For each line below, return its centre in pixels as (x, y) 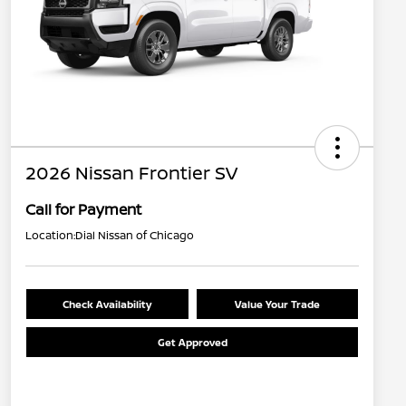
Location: (50, 236)
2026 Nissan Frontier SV (131, 173)
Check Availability (107, 304)
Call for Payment (83, 210)
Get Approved (192, 343)
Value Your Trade (277, 304)
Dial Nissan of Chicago (135, 236)
